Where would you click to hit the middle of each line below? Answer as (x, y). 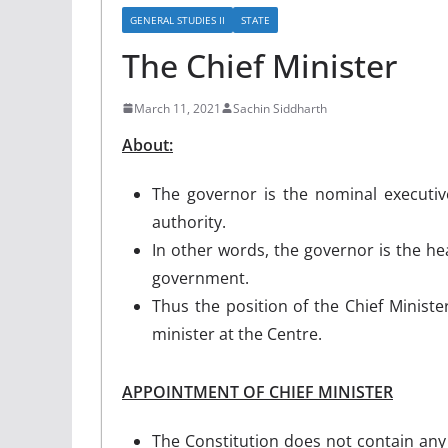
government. (200, 277)
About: (147, 144)
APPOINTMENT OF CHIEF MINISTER (257, 391)
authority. (189, 221)
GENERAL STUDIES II (177, 19)
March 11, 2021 (177, 108)
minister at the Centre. (237, 333)
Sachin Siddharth (280, 108)
